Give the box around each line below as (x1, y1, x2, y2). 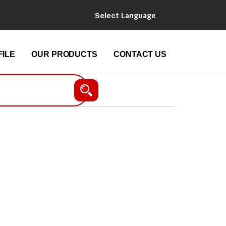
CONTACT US (114, 50, 166, 59)
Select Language (95, 11, 156, 20)
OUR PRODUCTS (31, 50, 97, 59)
